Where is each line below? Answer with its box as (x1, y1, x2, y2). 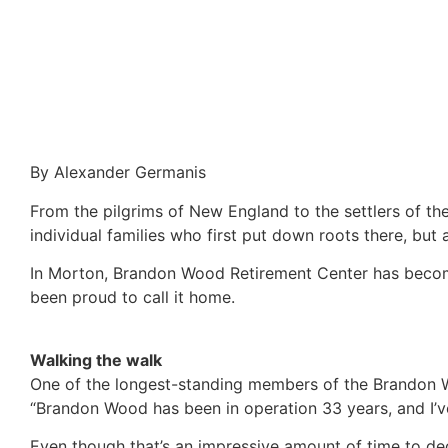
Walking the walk (30, 349, 162, 370)
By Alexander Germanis (30, 162, 206, 183)
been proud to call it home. (30, 287, 235, 308)
